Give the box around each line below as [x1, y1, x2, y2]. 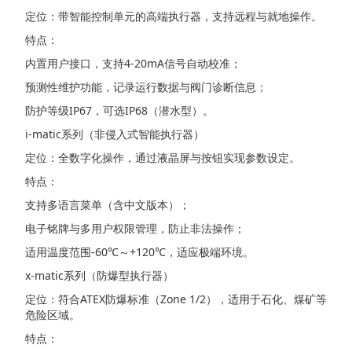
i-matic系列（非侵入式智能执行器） [25, 126, 204, 142]
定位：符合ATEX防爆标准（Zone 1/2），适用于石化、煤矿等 [25, 291, 327, 307]
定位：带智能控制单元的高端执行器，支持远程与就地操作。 [25, 9, 322, 24]
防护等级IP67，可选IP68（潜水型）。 [25, 103, 214, 119]
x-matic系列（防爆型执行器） [25, 268, 174, 284]
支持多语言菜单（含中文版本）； [25, 197, 190, 213]
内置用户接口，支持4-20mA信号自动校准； [25, 56, 241, 71]
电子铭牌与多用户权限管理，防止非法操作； [25, 221, 245, 236]
